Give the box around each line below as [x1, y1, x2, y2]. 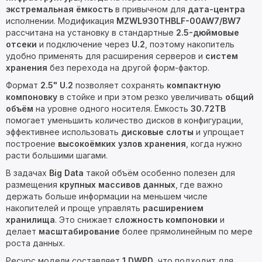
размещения [6, 180, 60, 189]
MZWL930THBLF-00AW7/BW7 [116, 16, 241, 26]
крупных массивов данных [60, 180, 175, 189]
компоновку [6, 92, 57, 102]
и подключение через [37, 39, 132, 49]
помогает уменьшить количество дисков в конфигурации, [6, 115, 243, 125]
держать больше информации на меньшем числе [6, 191, 208, 201]
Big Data [49, 168, 84, 178]
